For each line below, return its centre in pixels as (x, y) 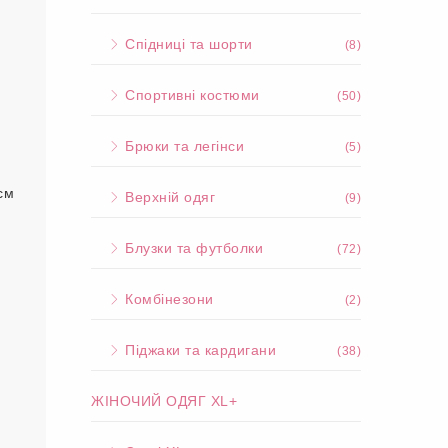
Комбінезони (167, 299)
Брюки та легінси (182, 146)
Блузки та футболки (191, 248)
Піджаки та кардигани (198, 350)
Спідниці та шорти (186, 44)
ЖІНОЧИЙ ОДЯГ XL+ (164, 401)
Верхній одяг (167, 197)
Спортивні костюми (190, 95)
